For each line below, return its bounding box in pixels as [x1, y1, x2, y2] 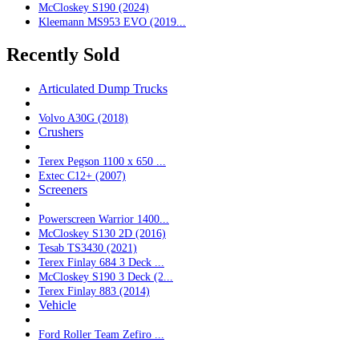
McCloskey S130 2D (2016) [38, 227, 166, 240]
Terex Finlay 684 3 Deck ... [38, 256, 164, 269]
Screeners [38, 183, 87, 197]
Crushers [38, 125, 83, 139]
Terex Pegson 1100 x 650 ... [38, 155, 166, 168]
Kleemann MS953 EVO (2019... [38, 14, 186, 28]
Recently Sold [6, 44, 119, 66]
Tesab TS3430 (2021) [38, 241, 137, 255]
